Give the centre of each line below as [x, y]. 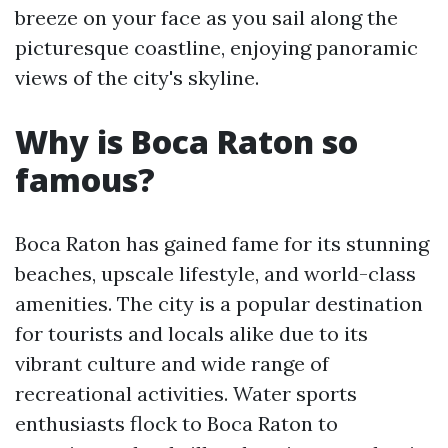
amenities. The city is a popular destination [219, 303]
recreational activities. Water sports [186, 393]
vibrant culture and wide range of [172, 363]
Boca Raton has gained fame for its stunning [222, 243]
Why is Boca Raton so [186, 141]
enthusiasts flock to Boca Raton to [176, 423]
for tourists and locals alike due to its [191, 333]
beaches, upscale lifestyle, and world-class [215, 273]
